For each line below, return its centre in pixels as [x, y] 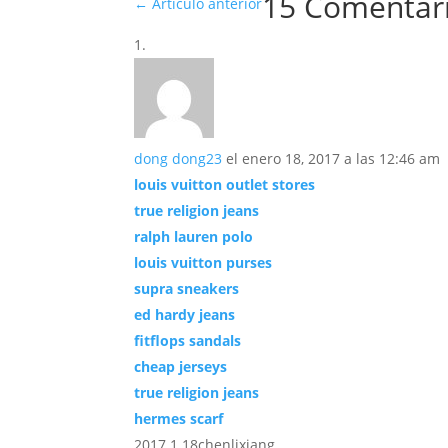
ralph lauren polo [194, 237]
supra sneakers [187, 289]
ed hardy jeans [185, 315]
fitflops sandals [188, 341]
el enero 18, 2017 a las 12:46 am [333, 159]
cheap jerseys [181, 367]
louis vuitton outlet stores [225, 185]
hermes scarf [179, 419]
